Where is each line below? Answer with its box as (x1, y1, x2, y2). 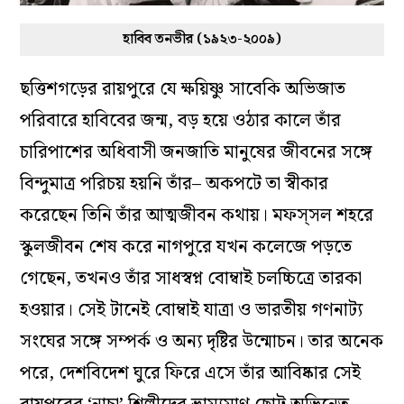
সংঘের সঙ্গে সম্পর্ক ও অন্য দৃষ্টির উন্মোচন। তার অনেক (20, 327, 384, 357)
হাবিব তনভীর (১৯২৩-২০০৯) (123, 28, 281, 51)
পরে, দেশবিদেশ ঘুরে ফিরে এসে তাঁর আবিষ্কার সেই (20, 359, 362, 389)
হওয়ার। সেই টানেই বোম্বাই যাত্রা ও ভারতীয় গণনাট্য (20, 296, 363, 326)
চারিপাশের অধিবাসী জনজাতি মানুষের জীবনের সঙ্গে (20, 138, 373, 168)
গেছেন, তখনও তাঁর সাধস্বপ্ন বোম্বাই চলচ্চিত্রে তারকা (20, 264, 363, 294)
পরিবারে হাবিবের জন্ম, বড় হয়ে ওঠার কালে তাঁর (20, 106, 342, 136)
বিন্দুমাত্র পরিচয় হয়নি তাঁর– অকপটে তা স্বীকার (20, 170, 329, 199)
